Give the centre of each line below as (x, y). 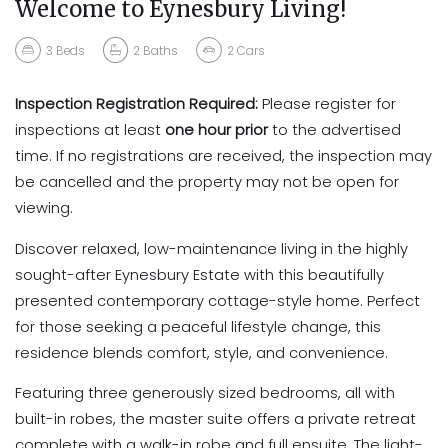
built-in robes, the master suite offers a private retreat (215, 419)
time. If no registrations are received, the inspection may (223, 156)
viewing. (44, 208)
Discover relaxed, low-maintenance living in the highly (211, 248)
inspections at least (90, 130)
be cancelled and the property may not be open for (207, 182)
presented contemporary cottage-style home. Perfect (217, 300)
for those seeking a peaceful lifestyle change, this (198, 326)
